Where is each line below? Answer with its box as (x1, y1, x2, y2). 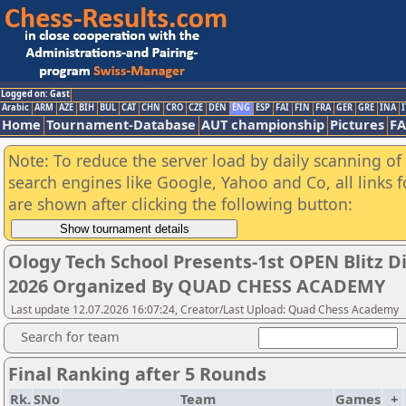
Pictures (330, 115, 384, 133)
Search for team (21, 327, 120, 345)
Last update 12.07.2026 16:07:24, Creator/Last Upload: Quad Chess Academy (11, 302, 399, 317)
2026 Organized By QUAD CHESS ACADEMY (8, 274, 385, 298)
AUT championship (201, 115, 324, 133)
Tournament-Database (46, 115, 196, 133)
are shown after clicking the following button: (8, 193, 353, 215)
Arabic (2, 101, 29, 113)
